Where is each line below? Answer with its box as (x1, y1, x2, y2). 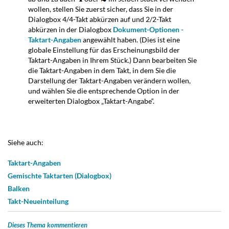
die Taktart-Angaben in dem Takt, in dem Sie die (28, 66, 176, 75)
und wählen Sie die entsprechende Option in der (28, 86, 179, 96)
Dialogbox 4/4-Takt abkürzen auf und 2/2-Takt (28, 15, 171, 24)
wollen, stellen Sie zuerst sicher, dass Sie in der (28, 5, 173, 14)
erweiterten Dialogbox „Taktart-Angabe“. (28, 97, 154, 106)
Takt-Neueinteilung (8, 197, 68, 206)
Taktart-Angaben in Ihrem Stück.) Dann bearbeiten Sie (28, 56, 197, 65)
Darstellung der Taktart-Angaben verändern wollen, (28, 76, 191, 85)
